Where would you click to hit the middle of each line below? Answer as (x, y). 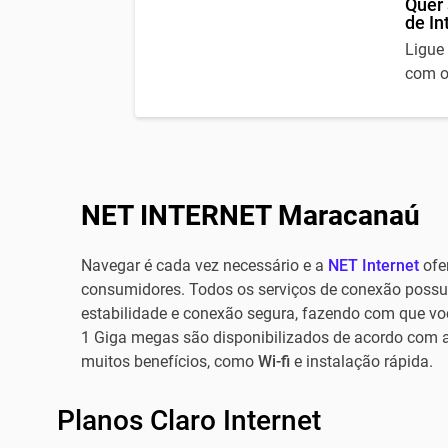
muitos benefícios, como (169, 361)
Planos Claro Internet (188, 420)
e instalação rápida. (363, 361)
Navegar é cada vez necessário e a (202, 265)
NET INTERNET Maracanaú (250, 215)
